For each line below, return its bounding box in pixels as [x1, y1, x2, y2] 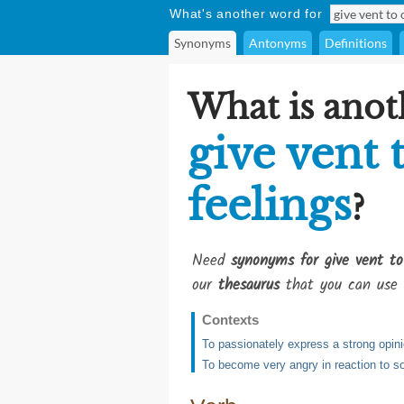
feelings [188, 179, 352, 231]
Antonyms [249, 35, 307, 50]
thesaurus [218, 273, 280, 298]
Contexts [202, 312, 259, 327]
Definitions [325, 35, 387, 50]
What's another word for [170, 6, 323, 21]
